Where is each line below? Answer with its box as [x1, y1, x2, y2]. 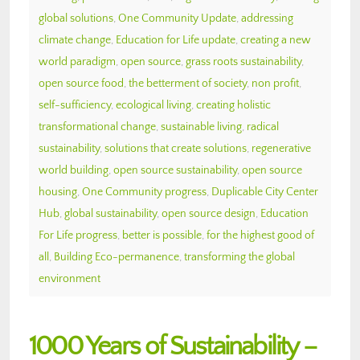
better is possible [122, 228, 202, 242]
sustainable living [161, 120, 242, 133]
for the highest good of [207, 228, 314, 242]
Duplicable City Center [211, 185, 318, 198]
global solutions [39, 11, 113, 25]
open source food [39, 76, 124, 90]
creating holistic [196, 98, 271, 112]
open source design [162, 207, 256, 220]
